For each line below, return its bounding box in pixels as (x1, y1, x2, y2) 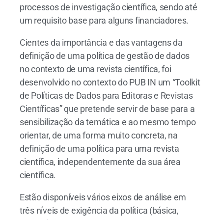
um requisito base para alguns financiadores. (20, 15, 189, 26)
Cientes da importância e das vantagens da (20, 37, 183, 48)
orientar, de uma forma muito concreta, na (20, 130, 178, 141)
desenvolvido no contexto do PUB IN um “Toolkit (20, 77, 200, 88)
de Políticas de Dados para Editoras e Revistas (20, 90, 193, 101)
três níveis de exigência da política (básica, (20, 205, 179, 216)
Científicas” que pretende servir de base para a (20, 104, 195, 114)
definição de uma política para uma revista (20, 143, 179, 154)
